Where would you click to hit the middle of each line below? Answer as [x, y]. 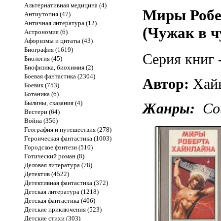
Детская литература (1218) [61, 192]
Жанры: [169, 109]
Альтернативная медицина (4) [65, 5]
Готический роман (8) [54, 156]
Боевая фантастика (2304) [60, 76]
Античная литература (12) [60, 23]
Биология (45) [43, 58]
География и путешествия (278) [68, 129]
